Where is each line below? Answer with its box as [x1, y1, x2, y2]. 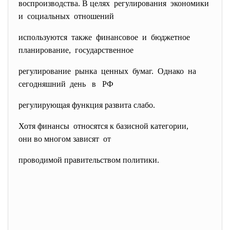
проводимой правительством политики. [18, 156, 159, 164]
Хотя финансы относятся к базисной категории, [18, 122, 188, 130]
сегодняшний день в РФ [18, 80, 113, 88]
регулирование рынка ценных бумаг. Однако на [18, 67, 198, 75]
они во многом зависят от [18, 135, 111, 143]
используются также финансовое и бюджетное [18, 33, 192, 42]
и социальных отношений [18, 12, 114, 21]
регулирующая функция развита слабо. [18, 101, 155, 109]
